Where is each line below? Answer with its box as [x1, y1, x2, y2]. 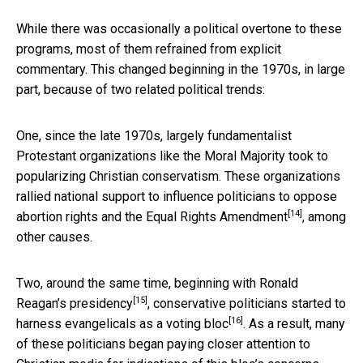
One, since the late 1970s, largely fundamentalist [16, 127, 292, 143]
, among [302, 208, 346, 224]
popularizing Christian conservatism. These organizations [16, 168, 340, 184]
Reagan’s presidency [16, 295, 133, 311]
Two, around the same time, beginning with [16, 275, 259, 291]
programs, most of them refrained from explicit [16, 41, 281, 57]
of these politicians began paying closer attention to [16, 335, 310, 352]
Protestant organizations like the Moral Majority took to [16, 147, 328, 164]
